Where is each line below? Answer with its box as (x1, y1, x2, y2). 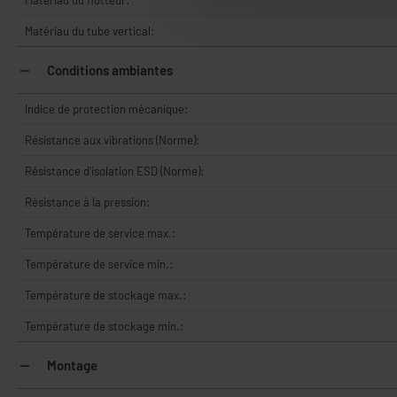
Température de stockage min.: (25, 319, 183, 333)
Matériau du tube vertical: (25, 24, 154, 38)
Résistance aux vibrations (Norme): (25, 133, 199, 147)
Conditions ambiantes (44, 62, 173, 78)
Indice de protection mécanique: (25, 102, 188, 116)
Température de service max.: (25, 226, 175, 240)
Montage (44, 357, 97, 373)
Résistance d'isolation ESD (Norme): (25, 164, 204, 178)
